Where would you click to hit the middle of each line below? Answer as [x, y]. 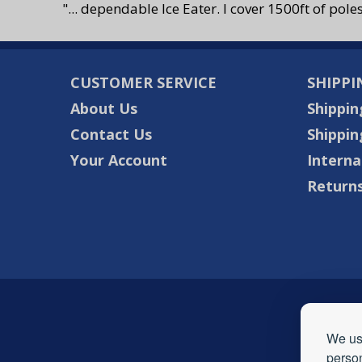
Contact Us [111, 135]
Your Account [119, 160]
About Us [104, 109]
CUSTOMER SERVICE [143, 83]
